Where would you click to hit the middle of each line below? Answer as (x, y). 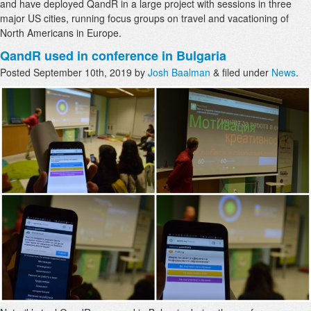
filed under (245, 73)
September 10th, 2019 (83, 73)
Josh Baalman (179, 73)
